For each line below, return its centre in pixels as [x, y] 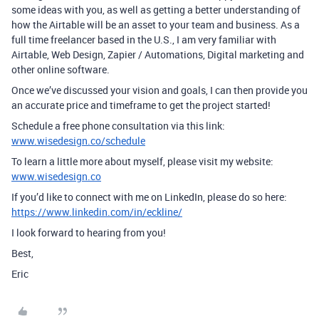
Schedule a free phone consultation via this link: [118, 126]
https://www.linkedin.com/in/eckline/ [97, 212]
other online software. [61, 69]
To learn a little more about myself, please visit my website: [142, 161]
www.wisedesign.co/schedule [78, 141]
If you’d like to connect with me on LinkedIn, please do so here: [149, 197]
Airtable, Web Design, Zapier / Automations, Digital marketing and [158, 54]
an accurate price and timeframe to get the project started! [141, 105]
